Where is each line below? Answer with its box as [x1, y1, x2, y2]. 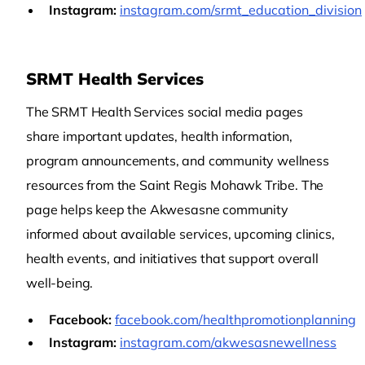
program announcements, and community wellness [26, 152, 329, 169]
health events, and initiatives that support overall [26, 250, 319, 266]
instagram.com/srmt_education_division [120, 2, 362, 18]
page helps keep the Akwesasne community [26, 201, 288, 218]
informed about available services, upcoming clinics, [26, 226, 335, 242]
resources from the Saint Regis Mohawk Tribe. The [26, 177, 324, 193]
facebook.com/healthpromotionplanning [115, 311, 356, 328]
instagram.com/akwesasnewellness [120, 334, 336, 350]
